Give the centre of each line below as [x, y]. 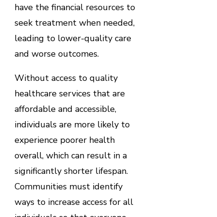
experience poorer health [64, 140]
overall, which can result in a [70, 155]
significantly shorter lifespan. [71, 171]
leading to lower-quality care [73, 38]
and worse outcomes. [58, 54]
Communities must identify [68, 186]
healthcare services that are [70, 93]
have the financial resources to [75, 7]
